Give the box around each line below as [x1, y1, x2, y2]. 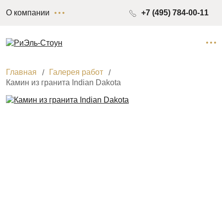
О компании [6, 8, 50, 17]
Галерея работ [49, 67, 103, 76]
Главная [6, 67, 37, 76]
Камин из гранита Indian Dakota [6, 78, 121, 87]
